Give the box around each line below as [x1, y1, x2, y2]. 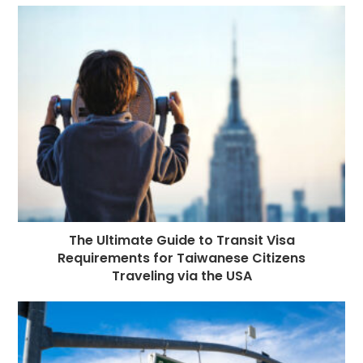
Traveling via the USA [111, 267, 252, 286]
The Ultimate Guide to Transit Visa [68, 231, 295, 250]
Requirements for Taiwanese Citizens [58, 249, 305, 268]
